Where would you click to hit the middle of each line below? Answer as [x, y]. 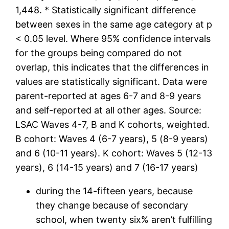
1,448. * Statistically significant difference [106, 10]
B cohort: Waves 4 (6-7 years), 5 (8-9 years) [112, 139]
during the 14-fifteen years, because [114, 191]
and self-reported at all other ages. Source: [109, 110]
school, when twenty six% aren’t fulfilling [124, 219]
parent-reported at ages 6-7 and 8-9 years [108, 96]
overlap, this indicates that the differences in [112, 67]
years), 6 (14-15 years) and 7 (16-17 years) [107, 167]
